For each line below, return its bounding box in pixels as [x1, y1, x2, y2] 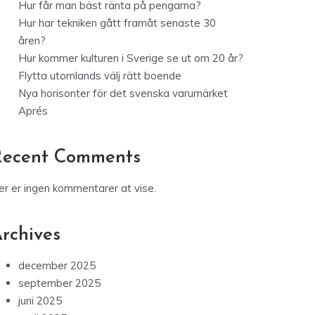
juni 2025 [18, 294, 62, 308]
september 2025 [18, 276, 101, 290]
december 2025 [18, 259, 96, 273]
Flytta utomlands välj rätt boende [18, 69, 181, 83]
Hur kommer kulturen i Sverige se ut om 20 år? [18, 51, 243, 65]
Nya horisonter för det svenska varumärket [18, 86, 228, 101]
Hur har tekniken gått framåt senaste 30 [18, 16, 216, 30]
